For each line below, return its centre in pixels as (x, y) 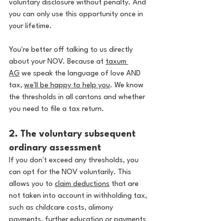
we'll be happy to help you (67, 86)
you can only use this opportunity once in (77, 15)
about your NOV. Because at (57, 62)
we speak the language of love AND (81, 74)
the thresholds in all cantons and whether (78, 97)
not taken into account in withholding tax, (79, 196)
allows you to (32, 184)
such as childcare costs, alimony (62, 208)
